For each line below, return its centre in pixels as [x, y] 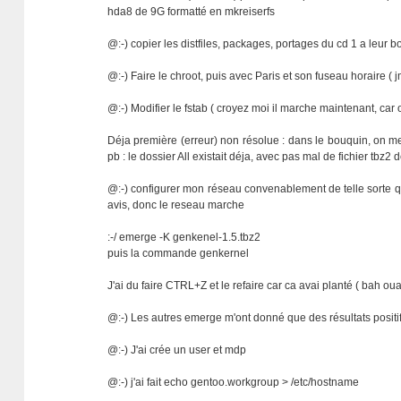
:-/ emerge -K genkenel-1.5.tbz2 [184, 237]
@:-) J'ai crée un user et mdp [177, 350]
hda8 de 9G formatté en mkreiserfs [192, 12]
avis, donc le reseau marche [176, 205]
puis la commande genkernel [179, 253]
